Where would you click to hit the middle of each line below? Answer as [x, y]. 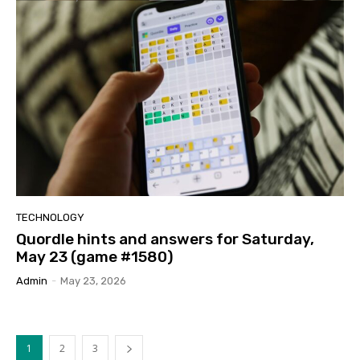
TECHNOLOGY [50, 218]
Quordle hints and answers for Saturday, [165, 239]
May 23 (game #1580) [95, 257]
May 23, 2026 [93, 281]
